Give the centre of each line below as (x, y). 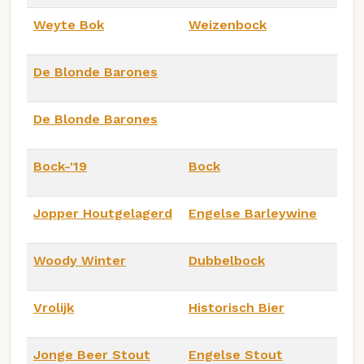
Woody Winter (80, 260)
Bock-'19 (60, 166)
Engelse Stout (236, 354)
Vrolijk (54, 307)
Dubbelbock (227, 260)
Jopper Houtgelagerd (103, 213)
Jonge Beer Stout (92, 354)
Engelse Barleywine (253, 213)
